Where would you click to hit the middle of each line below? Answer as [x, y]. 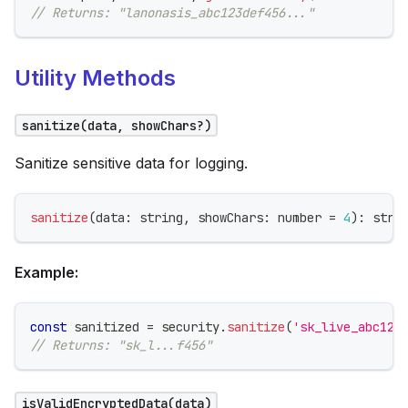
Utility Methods [95, 78]
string [161, 218]
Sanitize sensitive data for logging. [131, 163]
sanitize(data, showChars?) [116, 125]
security [187, 327]
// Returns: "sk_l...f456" [121, 346]
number [300, 218]
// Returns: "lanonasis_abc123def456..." [172, 13]
